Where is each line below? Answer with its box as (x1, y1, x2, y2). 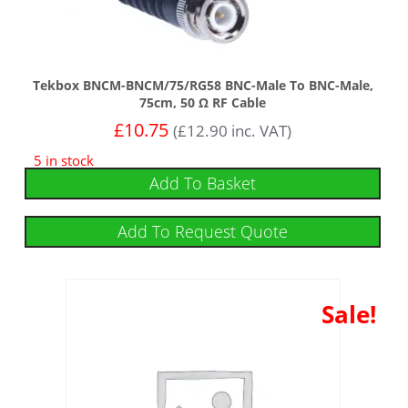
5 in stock (34, 151, 95, 170)
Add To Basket (149, 172, 257, 195)
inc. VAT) (228, 120, 292, 142)
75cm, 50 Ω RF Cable (139, 94, 267, 112)
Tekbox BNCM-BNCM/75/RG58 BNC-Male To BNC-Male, (32, 76, 373, 95)
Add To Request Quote (117, 220, 289, 243)
